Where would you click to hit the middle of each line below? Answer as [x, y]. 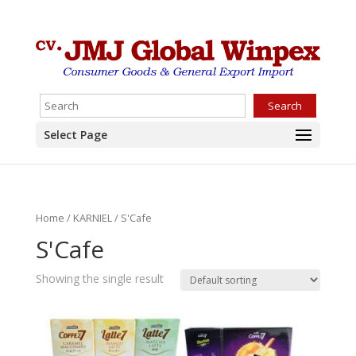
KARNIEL [92, 218]
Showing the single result [99, 278]
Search [284, 106]
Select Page [75, 135]
